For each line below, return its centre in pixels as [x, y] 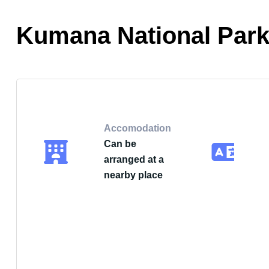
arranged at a [134, 159]
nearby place [133, 175]
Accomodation [138, 128]
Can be [120, 144]
